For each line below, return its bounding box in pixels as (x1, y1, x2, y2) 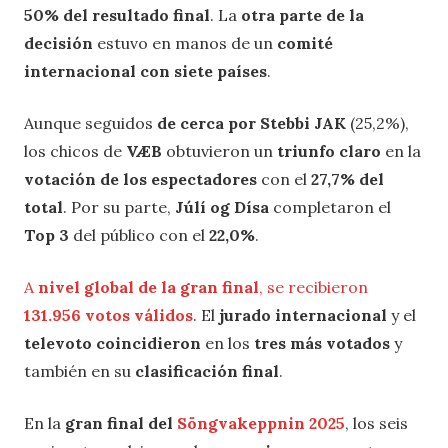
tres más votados (254, 332, 390, 353)
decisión (24, 32, 93, 53)
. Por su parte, (63, 196, 175, 217)
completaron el (273, 196, 391, 217)
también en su (24, 360, 135, 381)
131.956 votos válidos (24, 304, 193, 325)
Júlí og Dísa (175, 196, 273, 217)
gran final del (65, 412, 177, 433)
